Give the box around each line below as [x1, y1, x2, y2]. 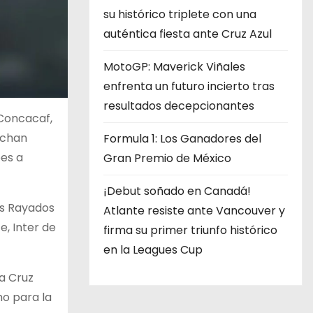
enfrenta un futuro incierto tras [103, 78, 275, 94]
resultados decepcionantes [103, 98, 254, 114]
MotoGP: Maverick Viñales [103, 59, 245, 75]
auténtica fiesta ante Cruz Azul [103, 26, 272, 42]
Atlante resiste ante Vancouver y [103, 203, 285, 219]
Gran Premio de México [103, 150, 231, 166]
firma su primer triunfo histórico [103, 222, 277, 238]
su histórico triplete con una [103, 6, 256, 22]
